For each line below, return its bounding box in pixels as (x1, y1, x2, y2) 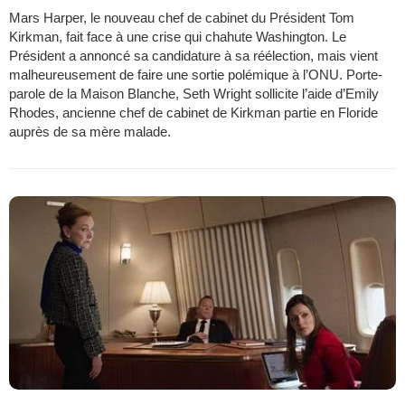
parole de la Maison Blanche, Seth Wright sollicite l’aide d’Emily (9, 85, 379, 101)
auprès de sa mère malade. (9, 123, 171, 139)
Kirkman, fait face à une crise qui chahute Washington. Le (9, 28, 346, 44)
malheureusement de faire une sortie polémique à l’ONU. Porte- (9, 66, 382, 82)
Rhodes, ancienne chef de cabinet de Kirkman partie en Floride (9, 104, 378, 120)
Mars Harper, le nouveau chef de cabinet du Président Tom (9, 9, 354, 25)
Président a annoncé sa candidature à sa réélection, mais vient (9, 47, 378, 63)
